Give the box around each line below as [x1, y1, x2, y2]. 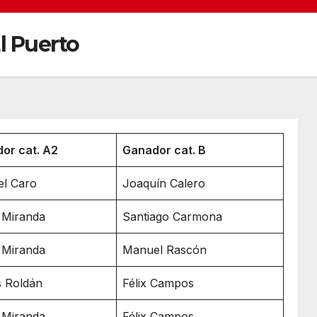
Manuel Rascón [122, 242, 207, 257]
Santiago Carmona [122, 209, 222, 224]
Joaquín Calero [122, 175, 205, 190]
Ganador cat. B [122, 142, 206, 157]
